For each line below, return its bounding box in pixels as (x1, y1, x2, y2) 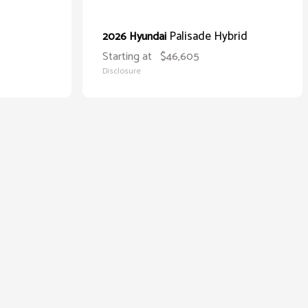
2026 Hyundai (102, 27, 169, 46)
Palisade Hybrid (169, 27, 247, 46)
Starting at (102, 47, 152, 66)
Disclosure (102, 65, 141, 78)
